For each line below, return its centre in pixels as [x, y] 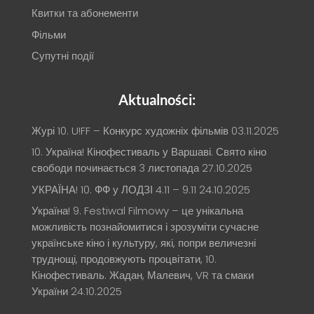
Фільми [48, 34]
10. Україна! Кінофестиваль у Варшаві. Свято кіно [149, 152]
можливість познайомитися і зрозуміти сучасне [145, 227]
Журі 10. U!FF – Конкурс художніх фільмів [130, 130]
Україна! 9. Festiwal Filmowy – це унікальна [137, 211]
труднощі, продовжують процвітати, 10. [124, 259]
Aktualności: [157, 99]
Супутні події [62, 56]
